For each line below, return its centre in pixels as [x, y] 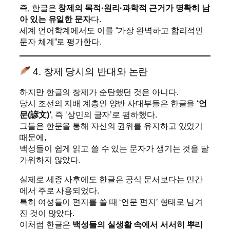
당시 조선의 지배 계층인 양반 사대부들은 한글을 [108, 103]
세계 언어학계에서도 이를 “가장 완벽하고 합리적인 [112, 30]
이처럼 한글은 [46, 224]
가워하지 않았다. [50, 159]
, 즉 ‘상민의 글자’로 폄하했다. [104, 114]
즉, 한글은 [39, 7]
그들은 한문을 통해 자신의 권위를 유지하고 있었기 [111, 126]
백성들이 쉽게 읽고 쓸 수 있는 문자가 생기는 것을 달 [114, 148]
